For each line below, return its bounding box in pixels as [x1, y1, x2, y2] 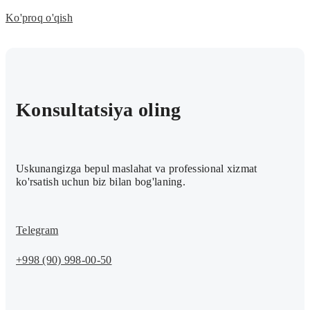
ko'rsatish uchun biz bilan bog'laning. [16, 176, 185, 188]
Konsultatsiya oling [16, 99, 181, 121]
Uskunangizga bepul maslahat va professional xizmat [16, 163, 257, 175]
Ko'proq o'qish [6, 12, 73, 24]
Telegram [16, 224, 59, 237]
